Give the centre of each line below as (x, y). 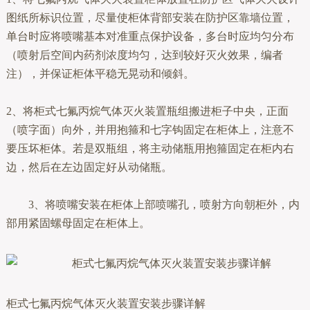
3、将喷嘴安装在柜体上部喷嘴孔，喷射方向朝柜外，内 (164, 204)
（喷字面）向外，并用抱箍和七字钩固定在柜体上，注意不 (150, 129)
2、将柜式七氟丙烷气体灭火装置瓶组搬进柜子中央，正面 (147, 111)
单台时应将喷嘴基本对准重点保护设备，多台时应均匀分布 (150, 36)
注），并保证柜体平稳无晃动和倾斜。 (100, 73)
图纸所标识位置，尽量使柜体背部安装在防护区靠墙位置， (150, 17)
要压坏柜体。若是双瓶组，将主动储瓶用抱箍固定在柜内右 (150, 148)
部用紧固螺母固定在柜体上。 (78, 223)
